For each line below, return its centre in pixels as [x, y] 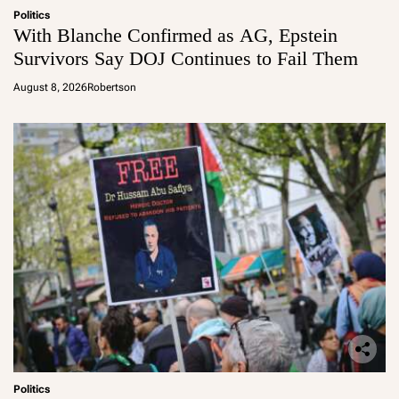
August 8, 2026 [50, 88]
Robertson [112, 88]
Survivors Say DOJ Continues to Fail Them [186, 59]
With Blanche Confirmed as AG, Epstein [175, 36]
